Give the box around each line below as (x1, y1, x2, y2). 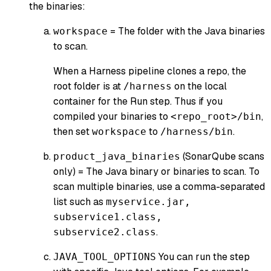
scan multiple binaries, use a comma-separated (53, 180, 265, 193)
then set (53, 125, 92, 138)
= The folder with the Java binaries (108, 24, 265, 38)
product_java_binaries (53, 150, 180, 162)
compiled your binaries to (53, 109, 171, 123)
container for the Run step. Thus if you (53, 94, 223, 108)
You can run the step (156, 250, 250, 263)
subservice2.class (53, 226, 156, 238)
